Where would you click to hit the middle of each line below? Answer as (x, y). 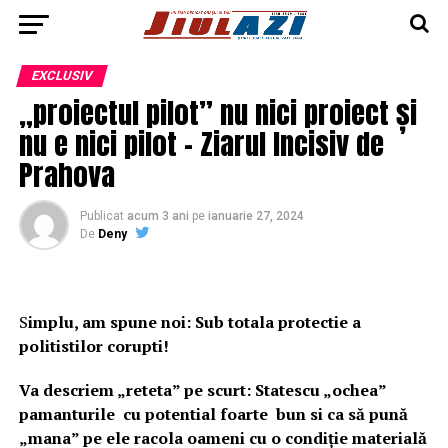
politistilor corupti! (93, 346)
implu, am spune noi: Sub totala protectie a (194, 322)
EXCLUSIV (61, 75)
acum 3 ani (157, 216)
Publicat (101, 216)
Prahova (66, 174)
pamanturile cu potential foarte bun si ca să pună (213, 414)
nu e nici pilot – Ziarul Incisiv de (201, 143)
